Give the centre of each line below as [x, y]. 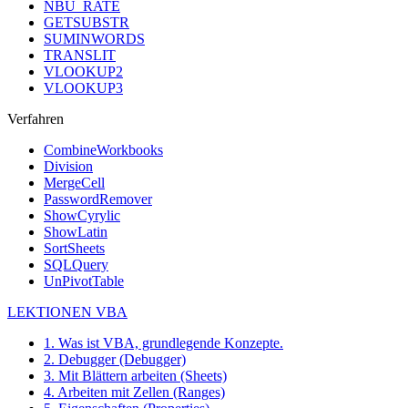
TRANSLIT [80, 56]
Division [68, 167]
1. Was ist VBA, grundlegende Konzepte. [163, 343]
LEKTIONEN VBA [67, 312]
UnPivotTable [84, 281]
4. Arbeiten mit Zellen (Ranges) [134, 393]
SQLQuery [76, 265]
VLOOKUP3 [83, 88]
